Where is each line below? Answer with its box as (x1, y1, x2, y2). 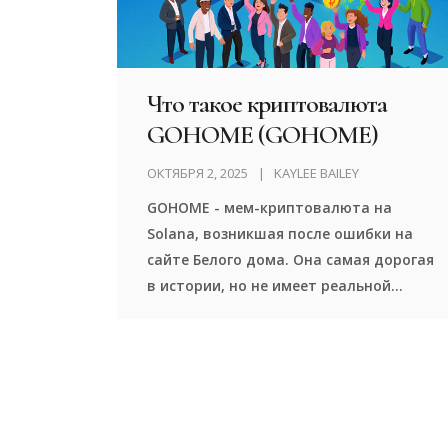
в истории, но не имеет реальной (147, 275, 392, 295)
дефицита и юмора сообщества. (147, 327, 388, 347)
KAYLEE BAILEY (274, 163, 359, 182)
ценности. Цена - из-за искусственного (147, 301, 433, 321)
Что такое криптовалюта (147, 87, 387, 119)
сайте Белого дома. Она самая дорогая (147, 249, 435, 269)
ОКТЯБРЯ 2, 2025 (147, 163, 248, 182)
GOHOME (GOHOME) (147, 118, 378, 150)
